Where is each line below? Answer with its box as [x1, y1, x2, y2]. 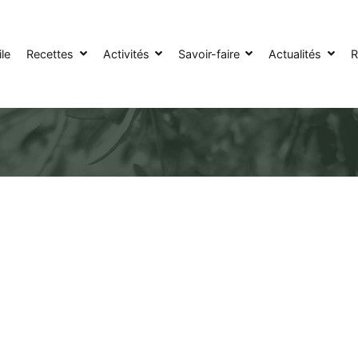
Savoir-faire [178, 46, 241, 61]
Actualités [268, 46, 322, 61]
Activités [102, 46, 149, 61]
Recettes [26, 46, 74, 61]
